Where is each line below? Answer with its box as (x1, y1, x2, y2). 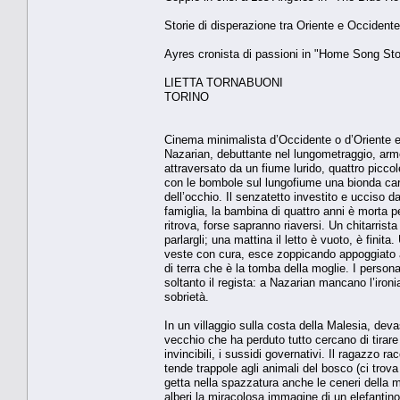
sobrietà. (164, 289, 209, 304)
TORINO (164, 89, 209, 104)
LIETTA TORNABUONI (164, 75, 283, 89)
